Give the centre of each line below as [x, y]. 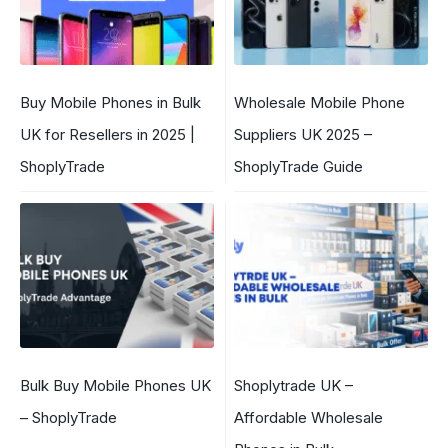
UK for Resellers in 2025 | [107, 134]
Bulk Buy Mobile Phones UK [115, 386]
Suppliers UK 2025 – [303, 134]
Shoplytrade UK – [293, 386]
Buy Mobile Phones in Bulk [110, 102]
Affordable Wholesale [308, 418]
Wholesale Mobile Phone [319, 102]
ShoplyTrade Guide [298, 166]
